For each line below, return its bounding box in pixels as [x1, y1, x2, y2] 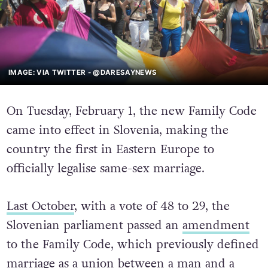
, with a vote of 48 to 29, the [74, 197, 230, 215]
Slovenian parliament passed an [6, 217, 182, 234]
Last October [6, 197, 74, 215]
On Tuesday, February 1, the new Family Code [6, 103, 257, 120]
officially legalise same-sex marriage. [6, 160, 205, 178]
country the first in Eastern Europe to [6, 141, 214, 159]
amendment [182, 217, 249, 234]
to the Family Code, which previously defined [6, 236, 259, 253]
